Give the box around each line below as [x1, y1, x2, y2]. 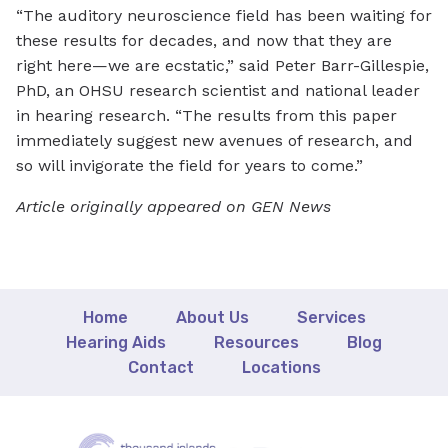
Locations [241, 358, 321, 378]
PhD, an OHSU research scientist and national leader [16, 81, 420, 101]
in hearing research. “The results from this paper [16, 106, 397, 126]
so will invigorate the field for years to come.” [16, 156, 363, 176]
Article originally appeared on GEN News [16, 197, 331, 217]
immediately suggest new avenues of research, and [16, 131, 413, 151]
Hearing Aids [66, 333, 166, 353]
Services [296, 308, 366, 328]
